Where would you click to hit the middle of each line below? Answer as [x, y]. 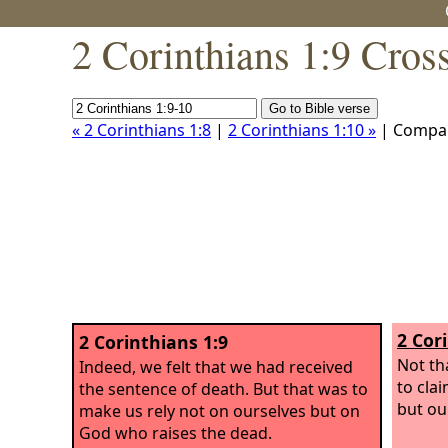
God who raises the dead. [175, 432]
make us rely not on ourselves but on [219, 410]
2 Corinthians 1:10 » [302, 130]
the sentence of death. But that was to [223, 388]
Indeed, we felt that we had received [216, 366]
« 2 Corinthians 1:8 [141, 130]
